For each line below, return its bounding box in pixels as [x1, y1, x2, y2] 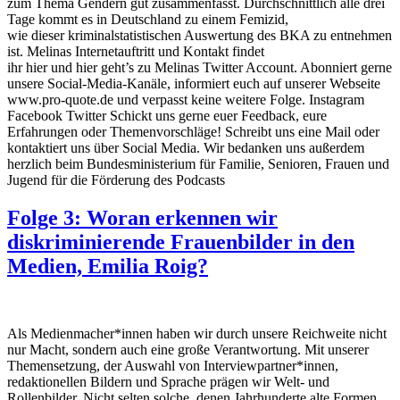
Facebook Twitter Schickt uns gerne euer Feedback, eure [7, 107, 327, 123]
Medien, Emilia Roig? [7, 254, 208, 278]
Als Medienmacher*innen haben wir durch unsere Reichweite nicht [7, 326, 387, 342]
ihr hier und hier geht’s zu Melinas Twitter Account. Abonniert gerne [7, 59, 392, 75]
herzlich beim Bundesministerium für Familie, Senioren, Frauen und [7, 155, 389, 171]
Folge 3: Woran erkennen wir [7, 205, 278, 229]
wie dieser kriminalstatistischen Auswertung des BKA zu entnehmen [7, 27, 392, 43]
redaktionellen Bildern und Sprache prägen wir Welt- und [7, 374, 329, 390]
